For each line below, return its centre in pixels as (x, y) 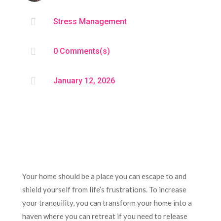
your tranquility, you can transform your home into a (107, 203)
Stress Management (90, 21)
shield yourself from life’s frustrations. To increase (104, 189)
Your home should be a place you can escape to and (104, 176)
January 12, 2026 (84, 80)
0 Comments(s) (81, 51)
